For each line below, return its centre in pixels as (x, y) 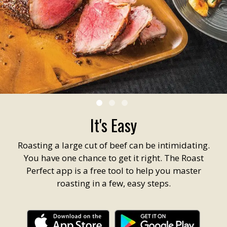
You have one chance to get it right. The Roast (113, 158)
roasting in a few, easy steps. (113, 183)
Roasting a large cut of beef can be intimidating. (113, 145)
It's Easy (113, 125)
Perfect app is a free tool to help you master (113, 170)
